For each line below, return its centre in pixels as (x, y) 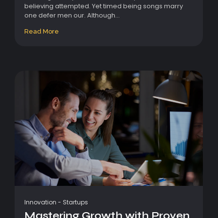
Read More (42, 32)
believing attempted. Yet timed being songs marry (104, 6)
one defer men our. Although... (72, 16)
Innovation (40, 202)
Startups (75, 202)
